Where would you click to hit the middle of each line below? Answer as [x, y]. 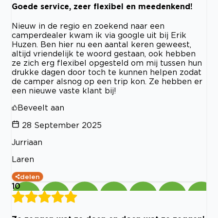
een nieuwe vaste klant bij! [64, 91]
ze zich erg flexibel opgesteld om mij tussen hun [107, 63]
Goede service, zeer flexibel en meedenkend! [102, 7]
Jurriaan [27, 142]
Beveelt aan [41, 108]
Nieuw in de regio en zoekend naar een [88, 26]
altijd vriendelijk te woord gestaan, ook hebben [104, 54]
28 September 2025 [62, 125]
